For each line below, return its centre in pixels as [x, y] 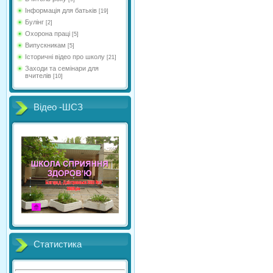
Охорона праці [48, 34]
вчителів [38, 76]
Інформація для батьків [61, 10]
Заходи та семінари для [62, 68]
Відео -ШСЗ [58, 107]
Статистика [58, 244]
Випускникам [45, 45]
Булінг [34, 22]
